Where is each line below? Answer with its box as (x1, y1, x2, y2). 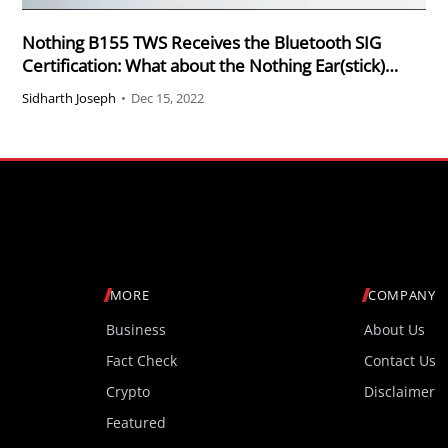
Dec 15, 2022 (131, 89, 205, 108)
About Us (364, 320, 426, 340)
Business (105, 320, 166, 340)
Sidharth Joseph (22, 89, 117, 108)
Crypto (105, 382, 150, 402)
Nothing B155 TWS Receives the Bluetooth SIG (22, 30, 382, 54)
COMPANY (368, 286, 436, 305)
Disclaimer (364, 382, 436, 402)
